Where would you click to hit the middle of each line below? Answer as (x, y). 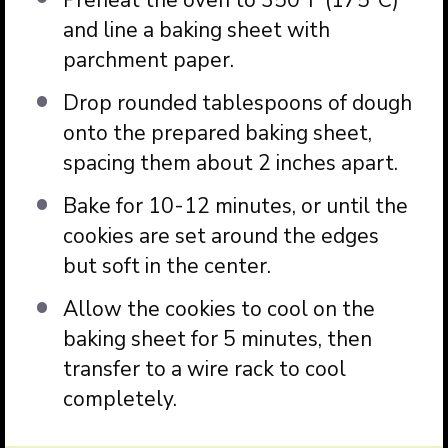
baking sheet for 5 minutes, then (217, 339)
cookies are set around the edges (220, 236)
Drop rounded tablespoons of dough (237, 103)
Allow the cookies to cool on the (218, 309)
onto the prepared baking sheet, (217, 133)
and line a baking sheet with (196, 30)
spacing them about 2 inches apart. (230, 163)
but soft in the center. (166, 266)
